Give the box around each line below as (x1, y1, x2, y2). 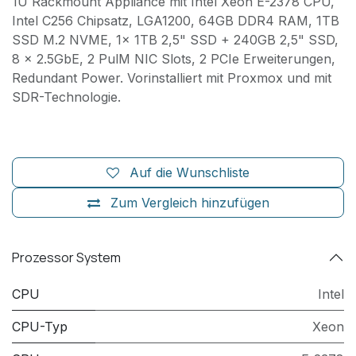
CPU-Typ (12, 319, 68, 335)
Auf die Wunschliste (130, 164, 250, 181)
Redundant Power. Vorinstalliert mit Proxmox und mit (12, 70, 331, 87)
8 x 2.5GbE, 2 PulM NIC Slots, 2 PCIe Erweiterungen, (12, 51, 335, 68)
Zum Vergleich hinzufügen (110, 195, 269, 211)
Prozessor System (12, 248, 121, 266)
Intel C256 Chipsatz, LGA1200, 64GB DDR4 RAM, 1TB (12, 13, 339, 29)
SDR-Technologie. (12, 89, 121, 106)
